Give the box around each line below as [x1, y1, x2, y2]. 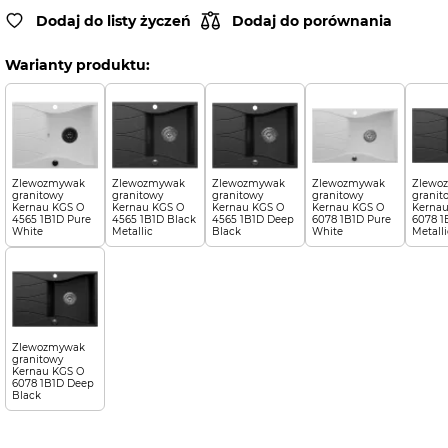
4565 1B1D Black [111, 213, 196, 226]
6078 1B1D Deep [11, 377, 94, 390]
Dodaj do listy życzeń [35, 11, 191, 30]
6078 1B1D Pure [311, 213, 391, 226]
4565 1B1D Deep [211, 213, 294, 226]
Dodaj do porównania [231, 11, 392, 30]
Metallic [111, 225, 153, 238]
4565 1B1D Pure [11, 213, 91, 226]
